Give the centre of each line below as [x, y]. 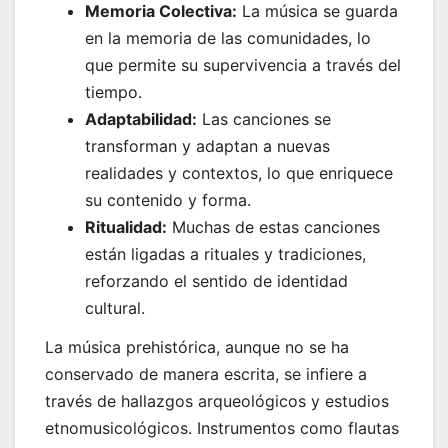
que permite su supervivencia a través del [243, 64]
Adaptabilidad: [141, 118]
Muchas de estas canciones [273, 226]
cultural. [115, 307]
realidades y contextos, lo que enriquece [239, 172]
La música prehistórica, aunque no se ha [197, 347]
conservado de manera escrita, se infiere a [206, 374]
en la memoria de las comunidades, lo [228, 37]
